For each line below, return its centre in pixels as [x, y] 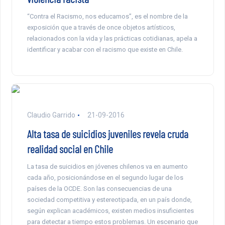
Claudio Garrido [51, 115]
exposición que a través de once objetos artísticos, [101, 27]
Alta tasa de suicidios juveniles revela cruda [107, 133]
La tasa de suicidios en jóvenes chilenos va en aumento [107, 166]
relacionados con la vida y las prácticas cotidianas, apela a [112, 38]
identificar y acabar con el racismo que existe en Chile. [105, 49]
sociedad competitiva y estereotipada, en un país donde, [109, 199]
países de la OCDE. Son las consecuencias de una [99, 188]
